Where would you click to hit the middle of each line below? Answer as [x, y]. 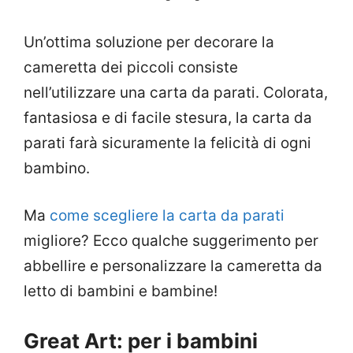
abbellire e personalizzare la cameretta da [173, 266]
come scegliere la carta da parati [167, 216]
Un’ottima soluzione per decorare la [149, 42]
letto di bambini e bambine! [121, 292]
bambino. [57, 168]
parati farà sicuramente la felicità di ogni [167, 143]
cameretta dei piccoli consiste [131, 67]
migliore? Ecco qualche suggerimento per [171, 241]
